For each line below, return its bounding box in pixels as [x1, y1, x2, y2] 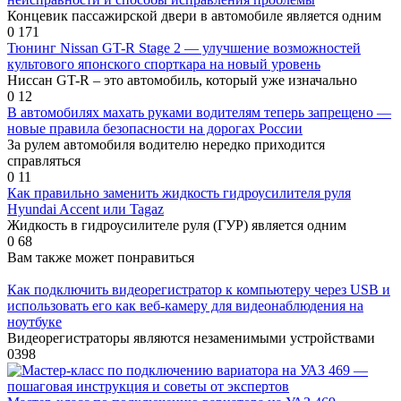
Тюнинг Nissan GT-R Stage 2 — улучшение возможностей [7, 39, 361, 55]
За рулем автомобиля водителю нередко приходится [7, 136, 325, 152]
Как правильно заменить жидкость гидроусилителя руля [7, 184, 351, 200]
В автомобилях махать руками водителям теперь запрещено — [7, 104, 391, 120]
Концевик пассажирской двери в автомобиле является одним [7, 7, 381, 23]
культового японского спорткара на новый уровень [7, 55, 320, 72]
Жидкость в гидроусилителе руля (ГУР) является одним [7, 217, 346, 233]
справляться [7, 152, 81, 168]
